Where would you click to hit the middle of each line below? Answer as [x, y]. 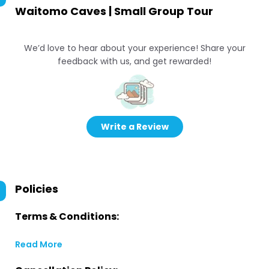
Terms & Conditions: [67, 216]
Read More [39, 244]
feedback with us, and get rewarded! [134, 61]
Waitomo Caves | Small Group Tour [114, 11]
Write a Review [134, 127]
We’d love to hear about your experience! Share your [134, 48]
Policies [37, 189]
